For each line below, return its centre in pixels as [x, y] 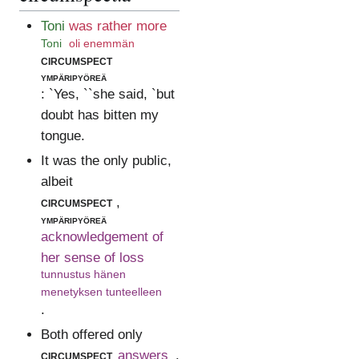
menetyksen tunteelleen [101, 292]
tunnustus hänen [83, 274]
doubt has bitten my [99, 115]
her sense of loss [92, 258]
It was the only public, [106, 161]
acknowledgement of [102, 237]
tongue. [63, 136]
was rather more [117, 26]
